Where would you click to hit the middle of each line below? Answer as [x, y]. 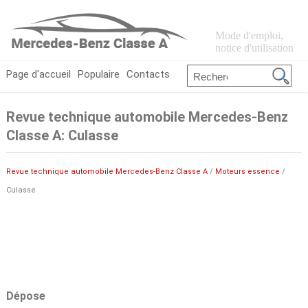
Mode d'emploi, [249, 35]
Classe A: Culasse [62, 136]
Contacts [148, 74]
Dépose [25, 296]
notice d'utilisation [254, 48]
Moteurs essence [247, 171]
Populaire [98, 74]
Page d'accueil [38, 74]
